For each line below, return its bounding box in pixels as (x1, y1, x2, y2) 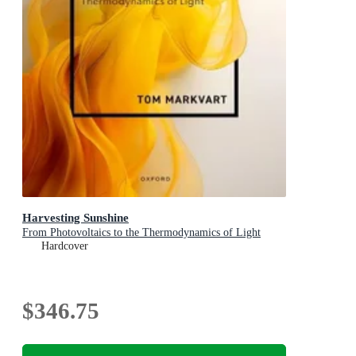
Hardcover (41, 240, 88, 253)
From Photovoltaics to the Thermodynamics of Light (22, 226, 261, 239)
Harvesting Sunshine (22, 211, 129, 225)
